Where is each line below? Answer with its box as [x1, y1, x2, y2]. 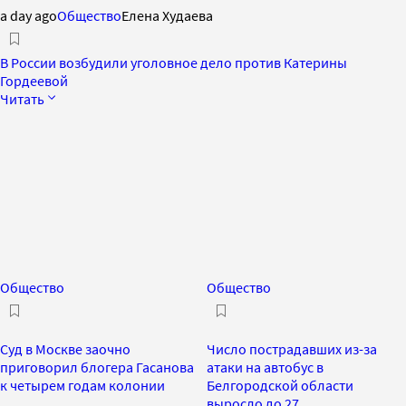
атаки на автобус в [207, 357, 324, 376]
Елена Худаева [121, 5, 213, 24]
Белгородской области [207, 375, 353, 394]
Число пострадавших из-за [207, 339, 377, 358]
